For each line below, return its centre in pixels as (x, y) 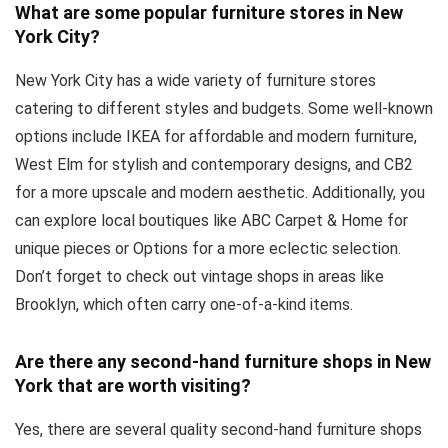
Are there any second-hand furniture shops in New (223, 362)
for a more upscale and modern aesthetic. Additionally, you (220, 193)
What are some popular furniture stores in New (209, 13)
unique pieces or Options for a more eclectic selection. (208, 249)
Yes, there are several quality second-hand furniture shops (218, 430)
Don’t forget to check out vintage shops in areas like (199, 277)
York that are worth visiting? (133, 386)
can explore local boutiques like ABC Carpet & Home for (211, 221)
